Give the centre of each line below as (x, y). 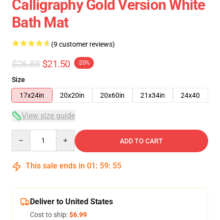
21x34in (153, 95)
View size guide (48, 116)
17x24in (32, 95)
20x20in (72, 95)
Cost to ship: (50, 215)
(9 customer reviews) (83, 44)
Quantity (25, 134)
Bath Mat (40, 22)
